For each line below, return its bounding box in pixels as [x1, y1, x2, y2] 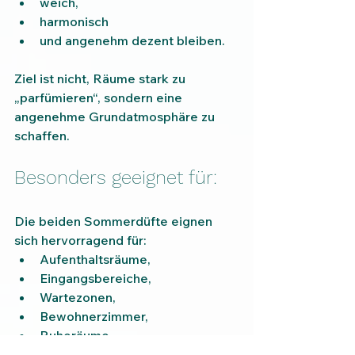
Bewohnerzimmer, [40, 308, 148, 325]
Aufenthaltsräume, [40, 251, 151, 268]
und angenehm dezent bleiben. [40, 32, 225, 49]
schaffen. [14, 128, 70, 144]
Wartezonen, [40, 289, 116, 306]
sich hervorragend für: [14, 232, 147, 249]
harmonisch [40, 13, 109, 30]
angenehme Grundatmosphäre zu [14, 109, 218, 125]
